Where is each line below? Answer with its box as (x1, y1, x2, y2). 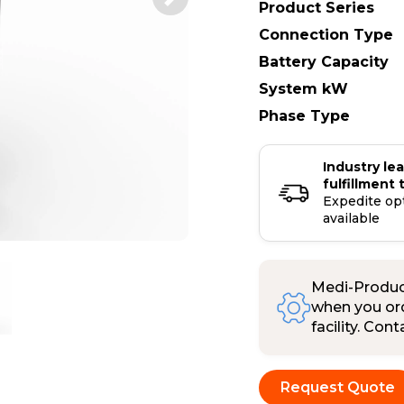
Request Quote (280, 379, 395, 396)
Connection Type (259, 26, 393, 43)
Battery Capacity (259, 53, 389, 70)
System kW (259, 80, 348, 97)
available (323, 210, 380, 226)
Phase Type (259, 107, 350, 124)
